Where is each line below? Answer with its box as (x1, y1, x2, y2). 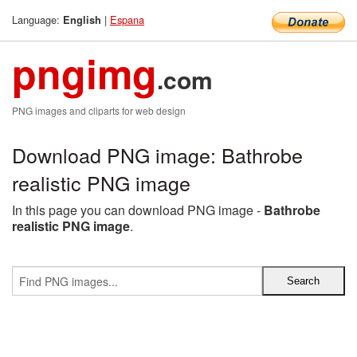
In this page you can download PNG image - (12, 201, 264, 219)
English (63, 13, 101, 27)
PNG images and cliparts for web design (12, 104, 186, 117)
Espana (110, 12, 144, 27)
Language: (12, 12, 63, 27)
